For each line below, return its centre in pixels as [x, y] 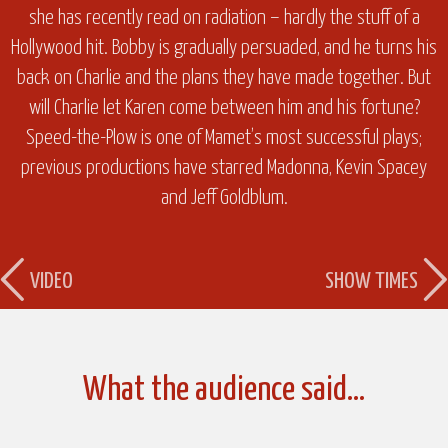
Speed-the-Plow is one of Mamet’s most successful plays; [224, 137]
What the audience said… [224, 390]
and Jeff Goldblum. [224, 197]
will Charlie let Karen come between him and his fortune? [224, 107]
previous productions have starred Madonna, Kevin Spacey [224, 167]
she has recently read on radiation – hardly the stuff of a [224, 17]
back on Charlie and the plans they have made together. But [224, 77]
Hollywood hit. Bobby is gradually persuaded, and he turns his [224, 47]
